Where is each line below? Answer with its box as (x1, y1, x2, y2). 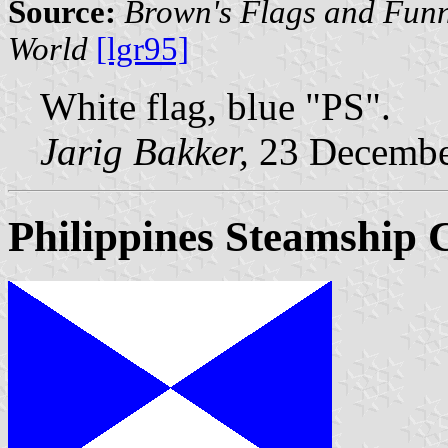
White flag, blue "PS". (40, 84, 391, 128)
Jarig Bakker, (40, 129, 249, 173)
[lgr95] (96, 30, 189, 67)
